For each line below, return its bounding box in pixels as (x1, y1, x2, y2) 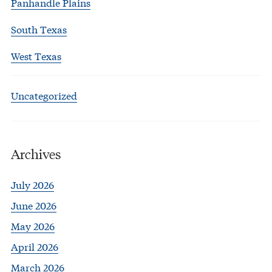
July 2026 (11, 177, 54, 191)
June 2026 (11, 197, 56, 212)
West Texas (11, 49, 61, 63)
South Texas (11, 22, 67, 36)
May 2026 (11, 218, 55, 233)
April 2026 (11, 239, 58, 253)
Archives (11, 144, 61, 162)
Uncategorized (11, 88, 77, 103)
